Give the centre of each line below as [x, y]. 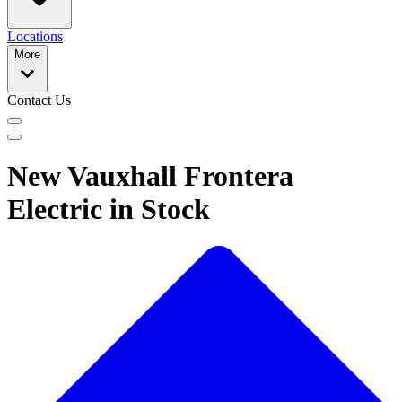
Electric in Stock [109, 210]
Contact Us [39, 100]
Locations [35, 36]
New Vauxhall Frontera [150, 176]
